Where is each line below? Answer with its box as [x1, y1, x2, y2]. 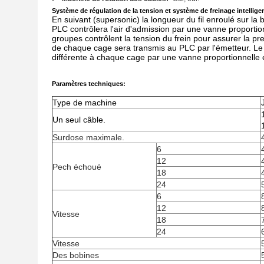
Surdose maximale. [52, 133, 124, 142]
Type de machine [52, 98, 117, 107]
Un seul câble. [52, 115, 105, 124]
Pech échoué [52, 162, 101, 171]
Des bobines [52, 250, 99, 260]
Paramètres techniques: [52, 80, 126, 87]
